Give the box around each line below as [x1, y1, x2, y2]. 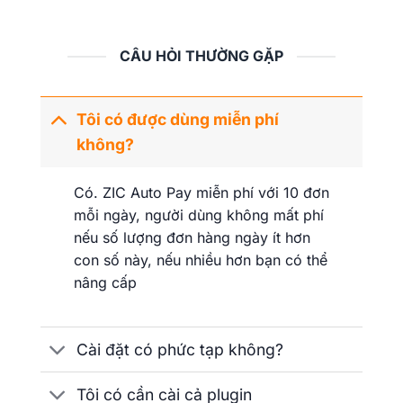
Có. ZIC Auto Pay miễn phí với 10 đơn [73, 183, 329, 201]
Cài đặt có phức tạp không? [76, 339, 284, 359]
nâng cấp [73, 273, 137, 291]
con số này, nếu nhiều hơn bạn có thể [73, 250, 327, 269]
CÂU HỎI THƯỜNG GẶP [120, 47, 283, 66]
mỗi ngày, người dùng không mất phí [73, 205, 324, 224]
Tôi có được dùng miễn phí [76, 110, 280, 130]
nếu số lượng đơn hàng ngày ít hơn [73, 228, 310, 246]
